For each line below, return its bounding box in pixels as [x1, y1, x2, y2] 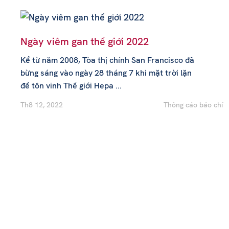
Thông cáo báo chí [164, 100, 223, 109]
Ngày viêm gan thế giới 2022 [20, 34, 149, 48]
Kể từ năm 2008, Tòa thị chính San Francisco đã [20, 54, 194, 65]
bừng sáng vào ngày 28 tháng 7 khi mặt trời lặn [20, 67, 192, 78]
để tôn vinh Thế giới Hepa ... [20, 80, 122, 91]
